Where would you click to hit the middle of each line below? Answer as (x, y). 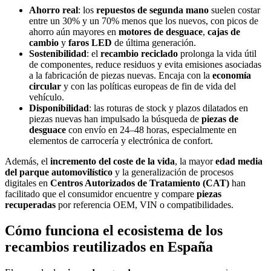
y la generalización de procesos (173, 172)
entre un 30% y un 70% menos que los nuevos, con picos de (144, 21)
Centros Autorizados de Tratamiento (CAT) (140, 183)
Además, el (28, 162)
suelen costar (234, 10)
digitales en (28, 183)
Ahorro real (54, 10)
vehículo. (47, 97)
